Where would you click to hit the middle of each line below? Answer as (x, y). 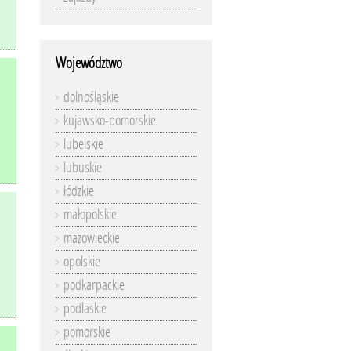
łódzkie (79, 191)
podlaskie (85, 309)
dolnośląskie (91, 97)
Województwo (89, 63)
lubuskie (83, 168)
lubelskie (83, 144)
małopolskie (90, 215)
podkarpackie (94, 285)
